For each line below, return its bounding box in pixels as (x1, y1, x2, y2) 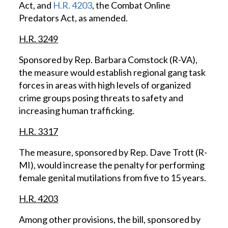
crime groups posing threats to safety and (19, 92, 184, 103)
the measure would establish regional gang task (19, 67, 206, 78)
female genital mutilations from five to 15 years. (19, 172, 207, 183)
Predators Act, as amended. (19, 12, 128, 23)
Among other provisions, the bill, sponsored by (19, 214, 201, 225)
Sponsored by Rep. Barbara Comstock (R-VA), (19, 54, 198, 65)
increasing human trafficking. (19, 105, 135, 116)
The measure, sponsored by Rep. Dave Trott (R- (19, 147, 208, 158)
